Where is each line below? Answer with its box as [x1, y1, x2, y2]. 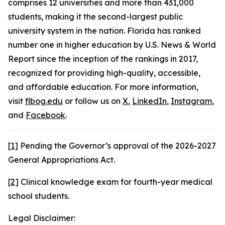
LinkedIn [132, 96, 167, 106]
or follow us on [63, 96, 123, 106]
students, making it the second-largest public [8, 12, 183, 22]
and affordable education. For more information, [8, 82, 198, 92]
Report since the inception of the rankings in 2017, [8, 54, 198, 64]
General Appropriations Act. [8, 155, 115, 165]
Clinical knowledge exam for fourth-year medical [19, 177, 212, 187]
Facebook [26, 110, 65, 120]
